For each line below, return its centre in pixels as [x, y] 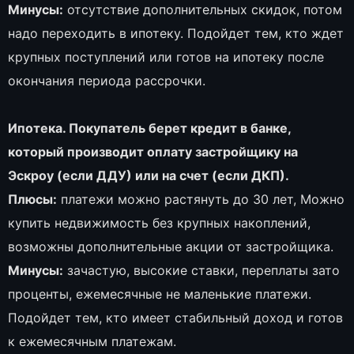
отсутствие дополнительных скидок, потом [203, 10]
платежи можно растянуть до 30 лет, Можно [201, 200]
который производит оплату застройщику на [153, 152]
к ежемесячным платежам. [92, 342]
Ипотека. [37, 128]
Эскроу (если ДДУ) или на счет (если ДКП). [149, 176]
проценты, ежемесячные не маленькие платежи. [160, 294]
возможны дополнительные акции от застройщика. [171, 247]
